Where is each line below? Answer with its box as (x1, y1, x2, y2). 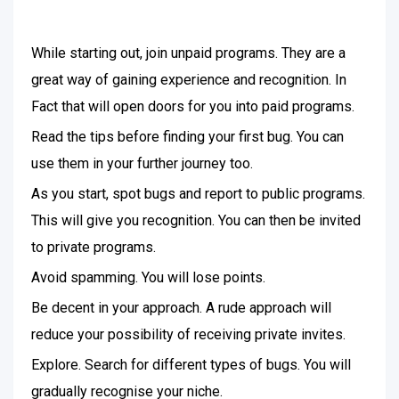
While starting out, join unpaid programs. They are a (31, 45, 346, 61)
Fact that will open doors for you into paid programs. (31, 98, 354, 115)
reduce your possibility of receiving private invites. (31, 326, 346, 343)
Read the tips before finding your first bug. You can (31, 128, 344, 145)
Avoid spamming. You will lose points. (31, 269, 265, 286)
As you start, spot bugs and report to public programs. (31, 185, 365, 202)
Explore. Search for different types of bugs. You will (31, 356, 351, 373)
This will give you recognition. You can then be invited (31, 212, 361, 229)
